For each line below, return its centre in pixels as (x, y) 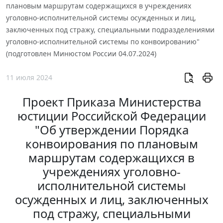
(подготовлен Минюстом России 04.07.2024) (81, 54)
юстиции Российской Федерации (111, 116)
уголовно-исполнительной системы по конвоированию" (103, 42)
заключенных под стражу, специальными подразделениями (110, 30)
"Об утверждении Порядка (111, 130)
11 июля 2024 (29, 77)
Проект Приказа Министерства (111, 102)
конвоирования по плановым (111, 144)
